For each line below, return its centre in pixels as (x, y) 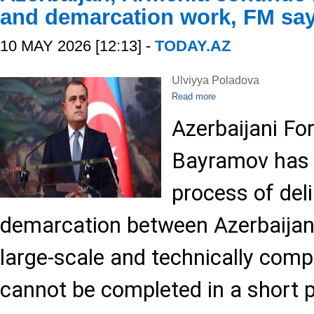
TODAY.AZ (193, 46)
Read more (194, 97)
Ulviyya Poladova (216, 80)
